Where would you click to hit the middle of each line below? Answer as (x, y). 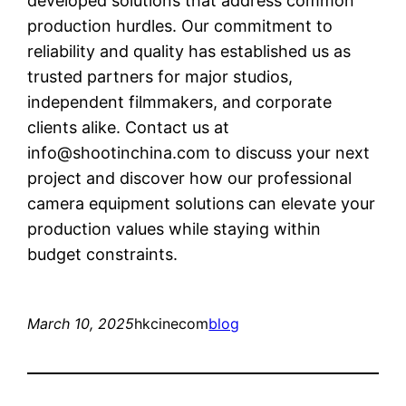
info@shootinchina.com (119, 152)
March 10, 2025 (81, 323)
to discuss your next (290, 152)
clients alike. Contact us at (129, 127)
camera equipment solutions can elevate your (202, 203)
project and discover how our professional (190, 178)
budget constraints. (103, 254)
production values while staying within (174, 228)
